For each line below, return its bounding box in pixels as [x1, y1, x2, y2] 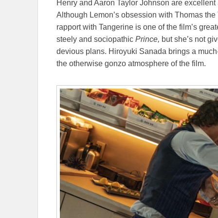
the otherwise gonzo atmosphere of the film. [56, 59, 206, 68]
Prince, [133, 35, 160, 43]
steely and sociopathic [56, 35, 133, 43]
